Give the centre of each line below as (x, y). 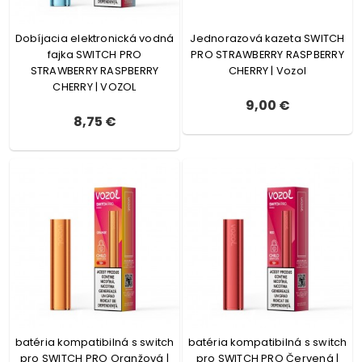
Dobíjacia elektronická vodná (95, 38)
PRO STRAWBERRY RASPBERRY (267, 55)
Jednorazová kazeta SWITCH (267, 38)
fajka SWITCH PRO (95, 55)
